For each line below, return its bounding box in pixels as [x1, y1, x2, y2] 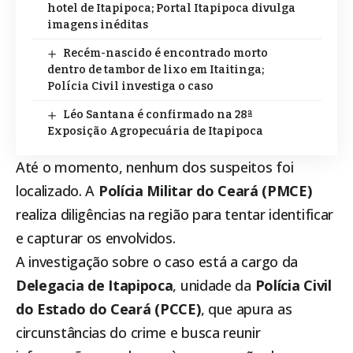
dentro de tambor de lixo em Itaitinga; [47, 63, 264, 77]
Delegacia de [16, 276, 109, 295]
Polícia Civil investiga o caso [47, 80, 214, 94]
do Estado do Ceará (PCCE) [16, 299, 201, 319]
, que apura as [200, 299, 292, 319]
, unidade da [173, 276, 255, 295]
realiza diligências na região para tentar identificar [16, 205, 334, 225]
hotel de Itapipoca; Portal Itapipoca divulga [47, 2, 295, 16]
